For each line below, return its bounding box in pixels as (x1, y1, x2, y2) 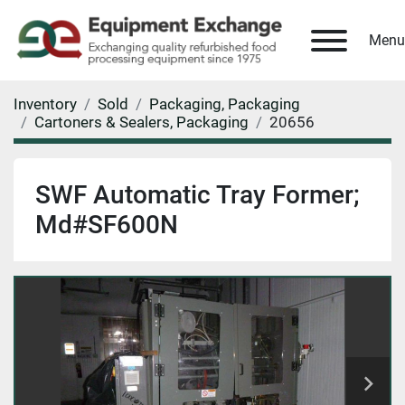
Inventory (14, 95, 77, 114)
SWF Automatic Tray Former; (35, 180, 360, 211)
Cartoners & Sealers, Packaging (34, 113, 249, 132)
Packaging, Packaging (149, 95, 300, 114)
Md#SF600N (35, 210, 178, 240)
